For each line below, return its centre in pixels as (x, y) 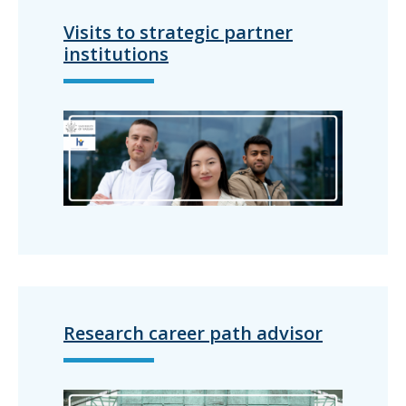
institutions (116, 53)
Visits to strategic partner (178, 32)
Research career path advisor (193, 333)
